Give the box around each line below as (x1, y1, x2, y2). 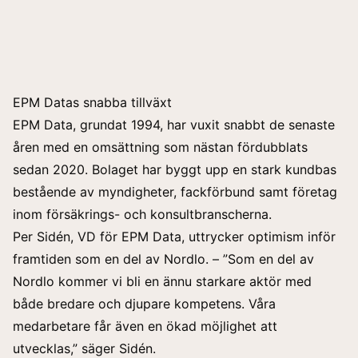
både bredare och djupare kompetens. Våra (13, 295, 276, 312)
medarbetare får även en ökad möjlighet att (13, 317, 277, 334)
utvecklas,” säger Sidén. (13, 340, 156, 356)
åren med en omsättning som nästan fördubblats (13, 138, 308, 155)
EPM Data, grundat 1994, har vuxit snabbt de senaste (13, 116, 335, 133)
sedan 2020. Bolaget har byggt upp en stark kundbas (13, 161, 336, 177)
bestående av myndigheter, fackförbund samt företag (13, 183, 337, 200)
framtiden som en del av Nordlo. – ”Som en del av (13, 250, 314, 267)
